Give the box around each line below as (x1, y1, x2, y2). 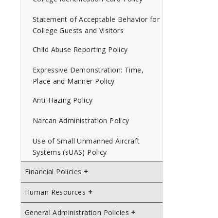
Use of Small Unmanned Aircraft (33, 136, 140, 145)
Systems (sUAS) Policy (33, 147, 107, 157)
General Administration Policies (25, 208, 129, 217)
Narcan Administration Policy (33, 116, 129, 125)
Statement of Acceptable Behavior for (33, 15, 160, 24)
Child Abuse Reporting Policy (33, 45, 128, 54)
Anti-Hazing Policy (33, 95, 93, 105)
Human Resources (25, 187, 86, 197)
